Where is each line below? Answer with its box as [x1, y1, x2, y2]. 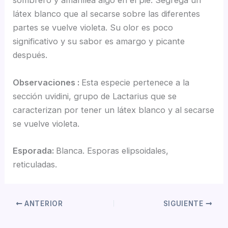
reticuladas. [13, 159, 58, 169]
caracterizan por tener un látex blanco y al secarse [13, 104, 215, 115]
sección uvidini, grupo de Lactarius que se [13, 91, 177, 101]
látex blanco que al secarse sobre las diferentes [13, 9, 201, 19]
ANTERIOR [22, 199, 63, 208]
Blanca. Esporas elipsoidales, [56, 145, 169, 156]
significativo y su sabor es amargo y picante [13, 36, 185, 47]
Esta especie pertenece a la [81, 77, 190, 88]
